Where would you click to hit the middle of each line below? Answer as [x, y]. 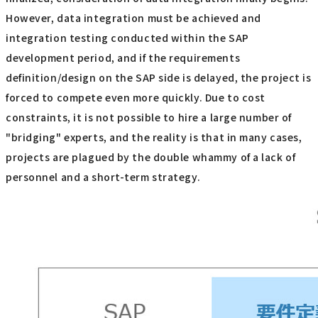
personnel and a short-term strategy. [103, 177]
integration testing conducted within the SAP [127, 38]
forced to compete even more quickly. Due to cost [136, 98]
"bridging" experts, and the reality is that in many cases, [154, 137]
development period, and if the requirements [123, 58]
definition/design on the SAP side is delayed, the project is [159, 78]
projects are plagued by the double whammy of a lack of [151, 157]
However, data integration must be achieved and [133, 18]
